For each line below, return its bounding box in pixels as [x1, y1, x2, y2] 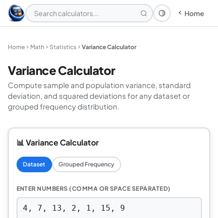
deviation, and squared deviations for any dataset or [8, 91, 190, 100]
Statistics [50, 43, 76, 51]
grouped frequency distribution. [8, 102, 119, 111]
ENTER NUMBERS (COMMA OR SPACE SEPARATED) [16, 184, 171, 192]
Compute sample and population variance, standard [8, 80, 191, 90]
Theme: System [161, 12, 209, 21]
